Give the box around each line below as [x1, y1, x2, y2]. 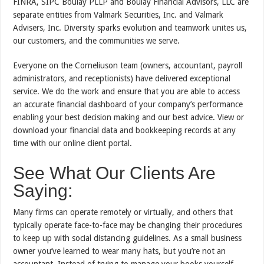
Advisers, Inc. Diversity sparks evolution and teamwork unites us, [13, 23, 247, 33]
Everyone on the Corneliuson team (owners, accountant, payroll [13, 61, 243, 71]
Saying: [13, 181, 73, 201]
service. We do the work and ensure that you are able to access [13, 87, 240, 97]
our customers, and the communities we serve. [13, 36, 180, 46]
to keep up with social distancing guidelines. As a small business [13, 233, 242, 243]
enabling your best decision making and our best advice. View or [13, 113, 245, 123]
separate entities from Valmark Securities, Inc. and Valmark [13, 10, 224, 20]
